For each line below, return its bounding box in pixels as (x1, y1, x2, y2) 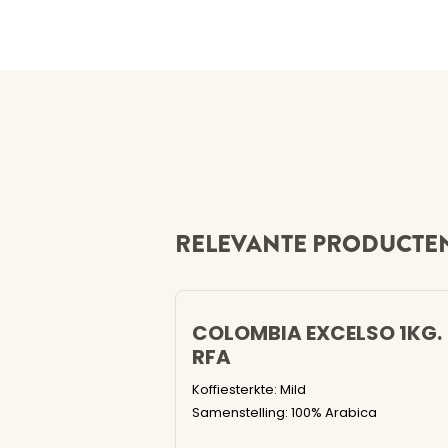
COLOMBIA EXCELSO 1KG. (191, 325, 442, 345)
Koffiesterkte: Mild (191, 384, 306, 397)
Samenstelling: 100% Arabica (191, 407, 377, 420)
